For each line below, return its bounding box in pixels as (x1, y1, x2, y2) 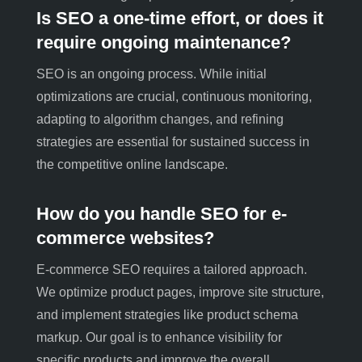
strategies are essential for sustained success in (36, 134, 309, 149)
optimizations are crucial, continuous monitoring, (36, 89, 312, 103)
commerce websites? (36, 227, 214, 248)
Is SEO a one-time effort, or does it (36, 7, 323, 28)
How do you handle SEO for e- (36, 203, 287, 224)
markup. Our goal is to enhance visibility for (36, 330, 282, 344)
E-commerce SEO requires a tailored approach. (36, 262, 307, 276)
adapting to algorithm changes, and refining (36, 112, 284, 126)
